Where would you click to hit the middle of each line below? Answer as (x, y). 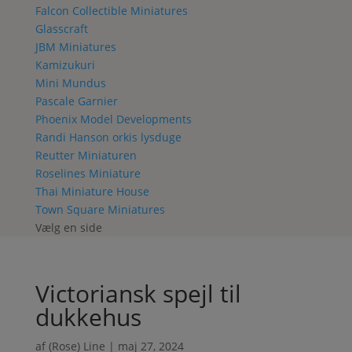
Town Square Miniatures (100, 209)
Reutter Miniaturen (86, 155)
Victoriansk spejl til (138, 293)
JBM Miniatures (75, 47)
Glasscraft (61, 29)
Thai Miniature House (92, 191)
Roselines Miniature (88, 173)
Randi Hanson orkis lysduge (108, 137)
